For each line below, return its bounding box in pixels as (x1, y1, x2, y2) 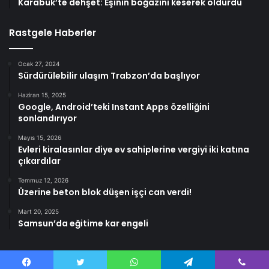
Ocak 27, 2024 (18, 60, 59, 67)
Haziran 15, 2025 (18, 91, 66, 98)
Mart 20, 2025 (18, 208, 59, 215)
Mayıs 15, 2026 (18, 134, 61, 141)
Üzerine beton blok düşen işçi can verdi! (18, 186, 192, 198)
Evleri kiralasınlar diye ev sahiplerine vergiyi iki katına (18, 144, 249, 156)
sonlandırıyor (18, 112, 77, 124)
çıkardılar (18, 155, 61, 167)
